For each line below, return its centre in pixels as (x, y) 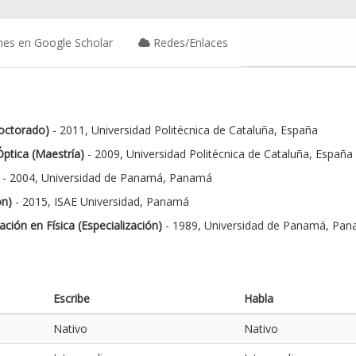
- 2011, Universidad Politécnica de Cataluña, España (184, 130)
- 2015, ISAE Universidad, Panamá (101, 201)
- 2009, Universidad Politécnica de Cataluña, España (219, 153)
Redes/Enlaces (191, 42)
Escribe (72, 298)
